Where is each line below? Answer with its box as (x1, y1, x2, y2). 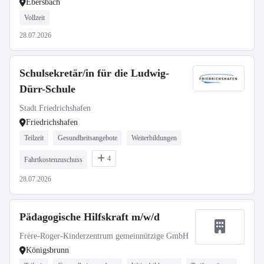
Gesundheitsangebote (58, 134, 117, 142)
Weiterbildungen (131, 134, 177, 142)
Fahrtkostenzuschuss (24, 156, 82, 164)
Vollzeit (24, 14, 45, 22)
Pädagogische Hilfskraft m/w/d (19, 211, 160, 223)
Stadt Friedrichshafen (19, 104, 91, 113)
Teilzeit (24, 134, 44, 142)
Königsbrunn (26, 246, 69, 255)
